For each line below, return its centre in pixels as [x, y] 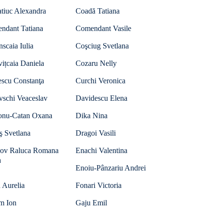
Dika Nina [92, 116]
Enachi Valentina [101, 150]
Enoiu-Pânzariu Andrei [111, 168]
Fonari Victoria [99, 185]
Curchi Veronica [101, 81]
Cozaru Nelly [96, 63]
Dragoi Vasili [96, 133]
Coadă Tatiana [98, 11]
